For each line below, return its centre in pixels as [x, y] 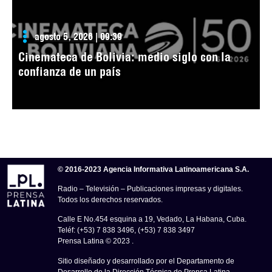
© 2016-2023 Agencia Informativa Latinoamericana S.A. [154, 169]
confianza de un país [70, 71]
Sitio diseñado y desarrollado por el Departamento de [146, 261]
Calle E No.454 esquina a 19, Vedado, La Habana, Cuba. [152, 219]
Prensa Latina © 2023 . [96, 241]
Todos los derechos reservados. [110, 199]
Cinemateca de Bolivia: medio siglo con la [124, 56]
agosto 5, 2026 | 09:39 [78, 36]
